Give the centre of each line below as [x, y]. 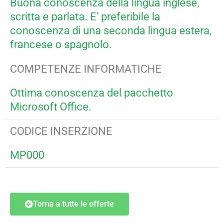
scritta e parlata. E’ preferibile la [85, 17]
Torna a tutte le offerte [73, 204]
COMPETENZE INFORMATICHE [86, 69]
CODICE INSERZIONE [61, 131]
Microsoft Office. [51, 107]
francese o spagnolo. [61, 45]
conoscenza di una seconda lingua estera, [111, 31]
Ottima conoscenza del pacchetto [92, 93]
